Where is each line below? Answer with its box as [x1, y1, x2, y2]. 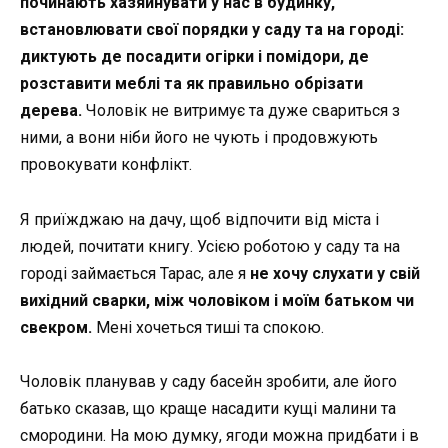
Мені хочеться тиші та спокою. [92, 317, 324, 337]
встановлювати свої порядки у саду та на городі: [20, 20, 404, 40]
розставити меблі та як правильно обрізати [20, 74, 363, 94]
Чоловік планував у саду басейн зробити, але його [20, 371, 397, 391]
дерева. [20, 101, 82, 121]
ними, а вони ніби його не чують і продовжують [20, 128, 378, 148]
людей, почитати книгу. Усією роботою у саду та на [20, 236, 400, 256]
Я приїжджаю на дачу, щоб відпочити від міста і [20, 209, 379, 229]
